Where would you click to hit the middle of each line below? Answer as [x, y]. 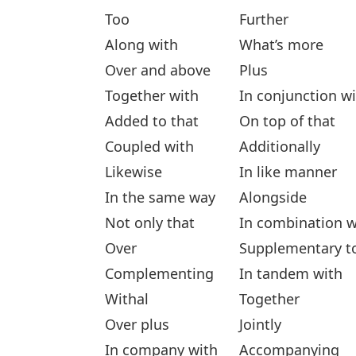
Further [264, 19]
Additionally [280, 146]
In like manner [288, 171]
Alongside [273, 197]
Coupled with [149, 146]
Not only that [150, 222]
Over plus [137, 324]
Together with [152, 95]
